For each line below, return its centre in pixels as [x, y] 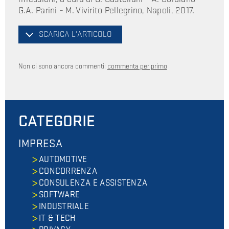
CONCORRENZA [68, 171]
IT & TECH [57, 219]
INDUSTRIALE [64, 207]
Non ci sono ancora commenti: [63, 66]
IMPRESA [40, 144]
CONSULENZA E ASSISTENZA [93, 183]
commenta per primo [137, 66]
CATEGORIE [56, 122]
